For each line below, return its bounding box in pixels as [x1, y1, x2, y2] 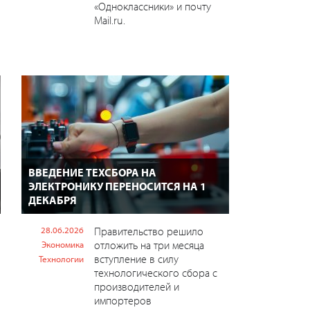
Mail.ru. [93, 12, 125, 27]
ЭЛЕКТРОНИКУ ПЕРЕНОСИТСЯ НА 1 [28, 179, 206, 193]
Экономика [41, 238, 84, 250]
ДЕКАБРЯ [28, 192, 77, 207]
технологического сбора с [93, 265, 217, 280]
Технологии [38, 253, 84, 264]
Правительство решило [93, 224, 203, 238]
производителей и [93, 279, 179, 293]
